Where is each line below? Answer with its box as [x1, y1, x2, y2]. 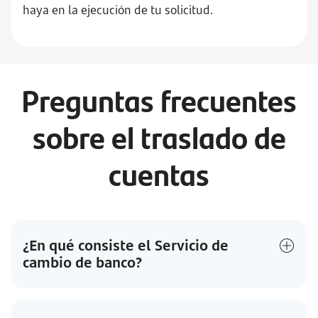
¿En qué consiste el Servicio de [23, 236, 229, 255]
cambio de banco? [23, 253, 142, 272]
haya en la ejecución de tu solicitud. [23, 2, 213, 18]
